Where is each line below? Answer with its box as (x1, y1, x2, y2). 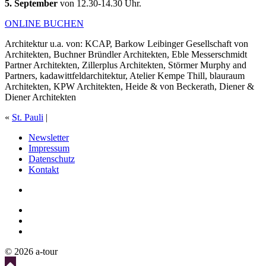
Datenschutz (28, 153, 75, 164)
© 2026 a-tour (5, 246, 58, 256)
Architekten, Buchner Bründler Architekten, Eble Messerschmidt (5, 49, 247, 59)
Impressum (28, 142, 69, 153)
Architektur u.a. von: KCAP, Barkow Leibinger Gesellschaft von (5, 38, 248, 49)
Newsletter (28, 132, 69, 142)
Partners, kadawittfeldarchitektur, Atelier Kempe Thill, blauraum (5, 70, 245, 81)
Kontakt (28, 164, 59, 175)
